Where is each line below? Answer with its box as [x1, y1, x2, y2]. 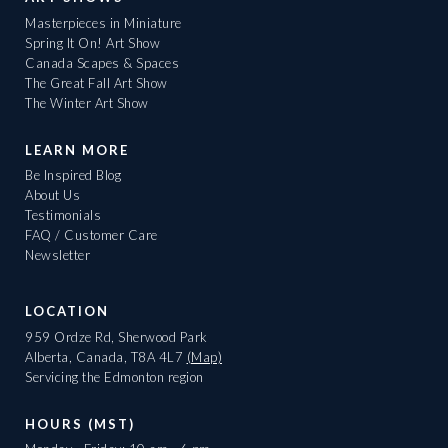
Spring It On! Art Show [25, 34, 160, 51]
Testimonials [25, 207, 101, 224]
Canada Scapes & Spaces [25, 54, 179, 71]
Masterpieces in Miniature [25, 14, 182, 31]
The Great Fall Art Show [25, 74, 168, 91]
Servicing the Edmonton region [25, 368, 204, 385]
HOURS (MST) [25, 415, 135, 432]
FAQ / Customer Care [25, 227, 158, 244]
